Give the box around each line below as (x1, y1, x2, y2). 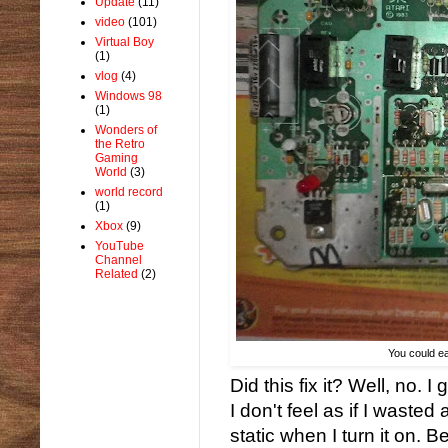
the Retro (95, 136, 145, 151)
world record (95, 184, 163, 199)
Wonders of (95, 122, 157, 137)
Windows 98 (95, 88, 162, 103)
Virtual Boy (95, 34, 154, 49)
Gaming (95, 150, 138, 165)
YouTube (95, 238, 144, 253)
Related (95, 266, 138, 281)
